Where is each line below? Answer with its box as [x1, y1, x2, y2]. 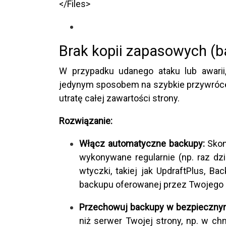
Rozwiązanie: [59, 115, 112, 126]
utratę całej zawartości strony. [59, 92, 180, 103]
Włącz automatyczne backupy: [79, 138, 205, 149]
